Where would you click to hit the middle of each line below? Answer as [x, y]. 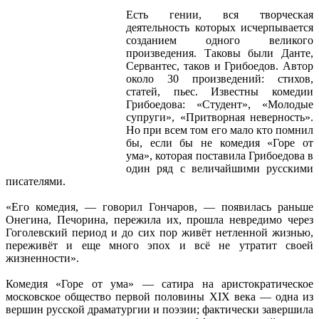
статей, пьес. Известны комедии [220, 91]
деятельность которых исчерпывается [220, 27]
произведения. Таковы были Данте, [220, 53]
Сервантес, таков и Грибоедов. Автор [220, 66]
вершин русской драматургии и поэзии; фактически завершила [159, 309]
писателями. [37, 181]
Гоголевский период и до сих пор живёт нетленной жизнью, [159, 232]
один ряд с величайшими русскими [220, 168]
